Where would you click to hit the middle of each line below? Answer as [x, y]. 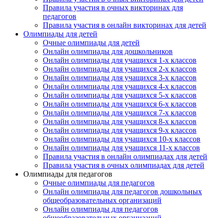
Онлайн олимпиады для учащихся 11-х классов [121, 148]
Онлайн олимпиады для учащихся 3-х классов [120, 78]
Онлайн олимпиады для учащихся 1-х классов [120, 60]
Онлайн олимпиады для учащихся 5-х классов [120, 95]
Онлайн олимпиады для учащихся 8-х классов [120, 121]
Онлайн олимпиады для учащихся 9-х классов [120, 130]
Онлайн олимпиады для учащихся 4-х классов [120, 86]
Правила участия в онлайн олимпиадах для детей [125, 156]
